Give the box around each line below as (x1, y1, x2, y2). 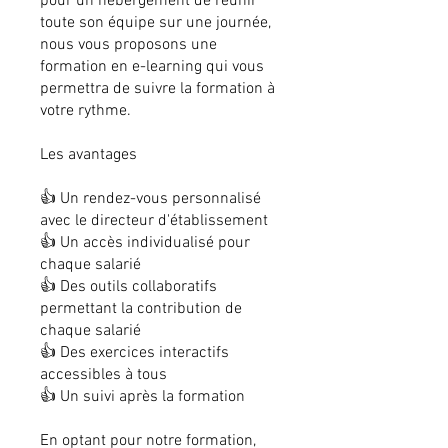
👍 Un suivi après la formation (40, 387, 245, 408)
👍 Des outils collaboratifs (40, 277, 217, 298)
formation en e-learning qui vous (40, 57, 264, 78)
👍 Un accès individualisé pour (40, 233, 250, 254)
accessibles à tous (40, 365, 167, 386)
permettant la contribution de (40, 299, 242, 320)
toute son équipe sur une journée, (40, 13, 271, 34)
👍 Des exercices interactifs (40, 343, 229, 364)
